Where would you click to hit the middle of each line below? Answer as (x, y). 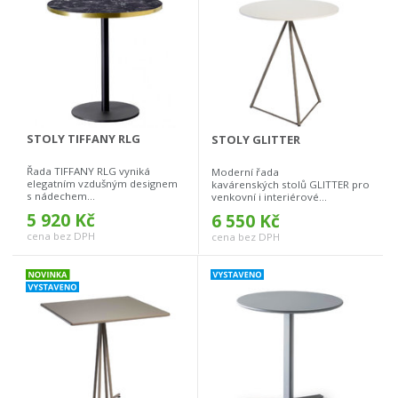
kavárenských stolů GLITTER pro (291, 185)
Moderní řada (245, 172)
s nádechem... (61, 196)
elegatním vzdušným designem (102, 184)
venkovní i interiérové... (269, 197)
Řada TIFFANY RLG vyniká (88, 171)
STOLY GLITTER (256, 140)
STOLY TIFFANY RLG (84, 139)
